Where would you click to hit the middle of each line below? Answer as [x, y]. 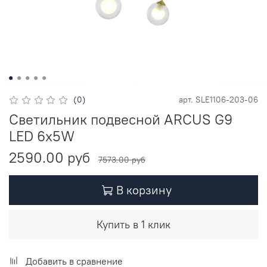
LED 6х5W [42, 136]
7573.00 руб [122, 159]
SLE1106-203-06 [227, 100]
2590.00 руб [49, 157]
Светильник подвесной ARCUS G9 [121, 119]
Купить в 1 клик [133, 224]
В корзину [144, 190]
